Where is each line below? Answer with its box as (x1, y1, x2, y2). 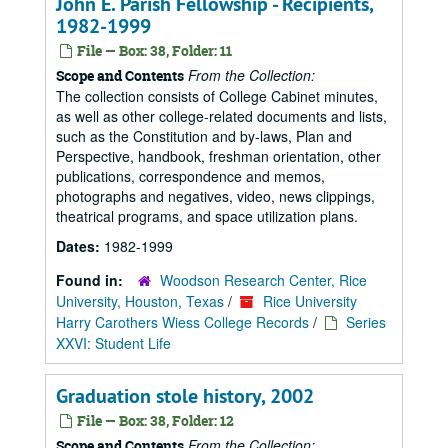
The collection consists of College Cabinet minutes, (56, 86, 378, 106)
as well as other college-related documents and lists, (56, 106, 387, 126)
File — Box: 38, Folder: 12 (74, 411, 234, 430)
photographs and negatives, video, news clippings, (56, 186, 375, 206)
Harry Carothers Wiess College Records (56, 312, 309, 332)
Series (346, 312, 386, 332)
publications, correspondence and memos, (56, 166, 325, 186)
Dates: (56, 236, 104, 256)
